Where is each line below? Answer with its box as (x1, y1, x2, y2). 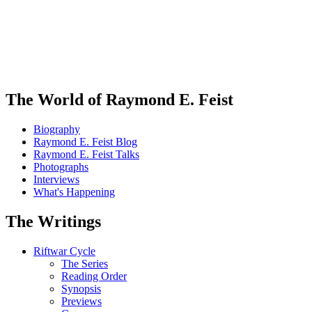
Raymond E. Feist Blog (33, 135, 137, 148)
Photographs (33, 160, 88, 173)
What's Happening (33, 185, 115, 198)
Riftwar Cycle (33, 244, 95, 257)
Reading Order (61, 270, 127, 282)
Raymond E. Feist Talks (33, 148, 139, 160)
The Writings (6, 212, 101, 231)
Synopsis (61, 282, 101, 295)
